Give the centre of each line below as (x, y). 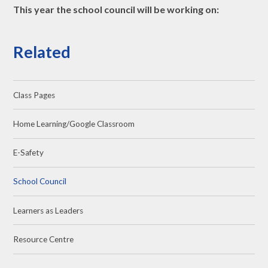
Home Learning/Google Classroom (74, 124)
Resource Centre (44, 239)
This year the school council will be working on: (116, 10)
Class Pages (34, 95)
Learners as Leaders (48, 210)
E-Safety (29, 153)
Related (42, 52)
